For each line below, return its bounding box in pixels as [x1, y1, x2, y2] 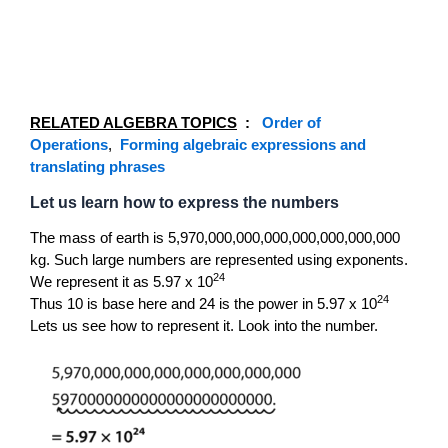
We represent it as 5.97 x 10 [30, 272, 213, 290]
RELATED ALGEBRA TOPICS [30, 113, 237, 131]
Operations [30, 135, 108, 153]
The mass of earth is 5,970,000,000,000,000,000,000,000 [30, 228, 400, 246]
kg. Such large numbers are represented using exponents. [30, 250, 408, 268]
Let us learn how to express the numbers [30, 192, 339, 211]
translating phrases [30, 157, 165, 175]
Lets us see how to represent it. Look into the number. [30, 316, 378, 334]
